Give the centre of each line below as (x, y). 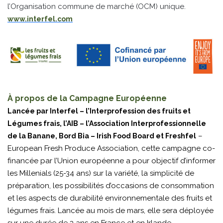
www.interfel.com (40, 19)
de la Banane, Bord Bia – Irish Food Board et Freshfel (102, 136)
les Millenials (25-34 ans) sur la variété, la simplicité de (101, 173)
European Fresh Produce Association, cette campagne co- (111, 149)
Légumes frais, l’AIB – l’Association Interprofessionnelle (107, 124)
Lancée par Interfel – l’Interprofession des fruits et (99, 111)
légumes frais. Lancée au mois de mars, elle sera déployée (111, 211)
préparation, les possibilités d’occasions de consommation (111, 186)
